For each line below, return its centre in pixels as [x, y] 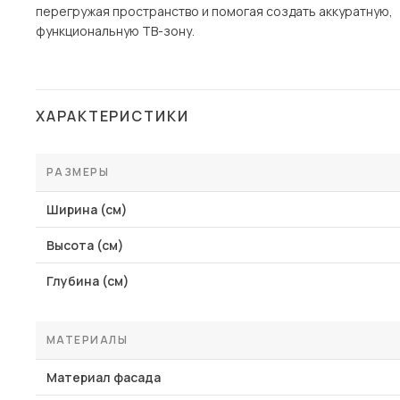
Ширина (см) [87, 209]
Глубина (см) [88, 281]
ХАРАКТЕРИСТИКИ [112, 116]
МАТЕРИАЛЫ [87, 340]
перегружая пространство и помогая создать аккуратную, [214, 11]
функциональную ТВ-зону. [115, 31]
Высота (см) [85, 245]
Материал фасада [104, 377]
